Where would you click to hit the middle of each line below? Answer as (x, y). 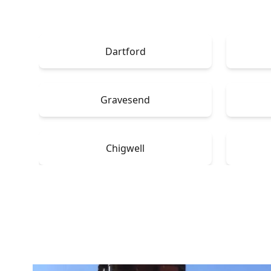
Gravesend (125, 100)
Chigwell (125, 148)
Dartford (125, 51)
